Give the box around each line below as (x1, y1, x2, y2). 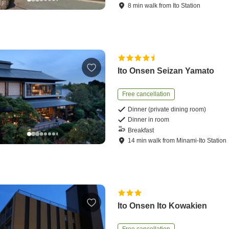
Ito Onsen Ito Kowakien (118, 201, 208, 211)
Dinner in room (128, 116, 170, 124)
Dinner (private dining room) (128, 106, 207, 113)
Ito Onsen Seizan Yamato (118, 66, 215, 76)
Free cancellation (122, 90, 171, 98)
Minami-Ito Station (176, 137, 227, 145)
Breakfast (128, 126, 154, 134)
